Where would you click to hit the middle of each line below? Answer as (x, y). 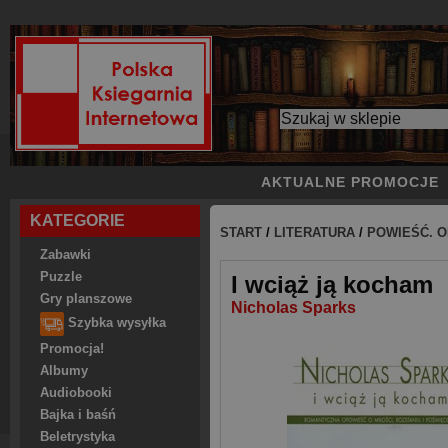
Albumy (64, 371)
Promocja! (72, 349)
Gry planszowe (86, 299)
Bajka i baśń (78, 415)
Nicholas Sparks (293, 307)
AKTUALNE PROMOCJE (350, 182)
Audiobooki (76, 393)
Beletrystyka (77, 437)
